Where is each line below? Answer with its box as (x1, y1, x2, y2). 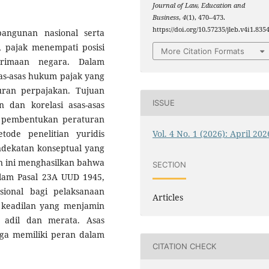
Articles (153, 191, 184, 203)
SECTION (153, 160, 187, 170)
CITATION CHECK (153, 241, 217, 252)
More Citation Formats (161, 46, 245, 56)
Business (153, 13, 180, 22)
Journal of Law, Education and (153, 1, 246, 10)
